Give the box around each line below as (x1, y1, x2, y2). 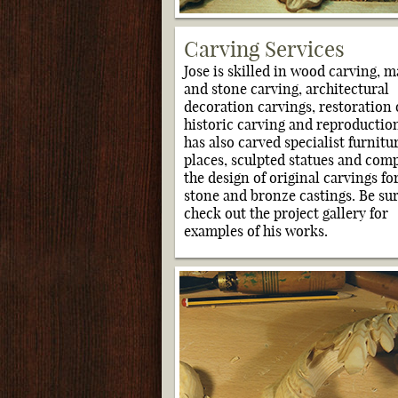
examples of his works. (184, 222, 328, 240)
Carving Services (184, 36, 345, 62)
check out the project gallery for (184, 204, 388, 222)
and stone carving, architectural (184, 80, 389, 98)
